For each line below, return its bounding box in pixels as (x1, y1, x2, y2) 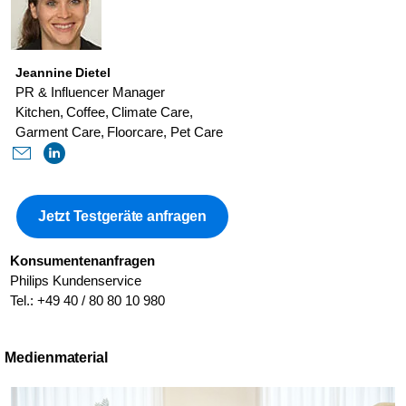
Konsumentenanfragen (10, 253, 156, 268)
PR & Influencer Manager (15, 84, 169, 100)
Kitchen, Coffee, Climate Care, (15, 104, 200, 120)
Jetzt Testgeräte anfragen (38, 208, 207, 224)
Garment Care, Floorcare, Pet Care (15, 124, 224, 140)
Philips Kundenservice (10, 273, 142, 288)
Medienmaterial (5, 350, 108, 365)
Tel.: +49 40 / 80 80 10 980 (10, 293, 166, 308)
